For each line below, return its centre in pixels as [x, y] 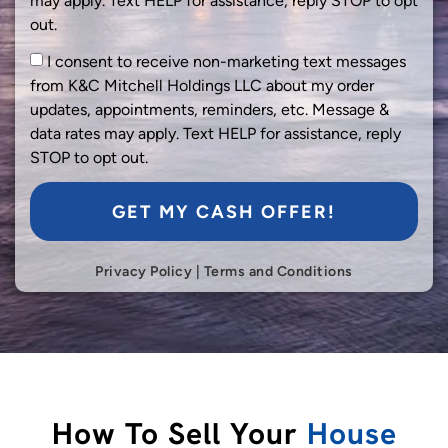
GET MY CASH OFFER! [224, 211]
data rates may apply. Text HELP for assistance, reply [215, 134]
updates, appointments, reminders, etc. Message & [209, 110]
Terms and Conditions [278, 272]
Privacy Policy [144, 272]
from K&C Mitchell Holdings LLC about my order [202, 86]
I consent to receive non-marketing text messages [226, 62]
